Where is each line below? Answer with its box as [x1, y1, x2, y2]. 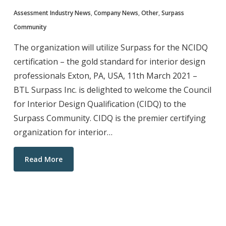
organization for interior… [13, 126, 112, 138]
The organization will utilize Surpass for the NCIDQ [13, 41, 208, 53]
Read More [24, 154, 63, 164]
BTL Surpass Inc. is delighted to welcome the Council [13, 84, 211, 95]
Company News [93, 8, 138, 17]
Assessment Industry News [13, 8, 91, 17]
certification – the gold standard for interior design [13, 55, 205, 67]
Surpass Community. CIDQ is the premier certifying [13, 112, 206, 124]
